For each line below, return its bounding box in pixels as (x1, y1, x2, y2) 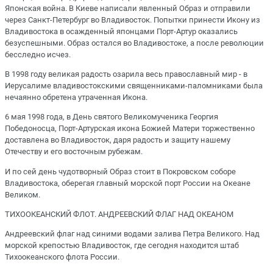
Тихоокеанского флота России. (5, 252, 119, 261)
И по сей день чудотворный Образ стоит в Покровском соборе (5, 166, 236, 176)
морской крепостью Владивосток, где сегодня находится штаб (5, 240, 239, 250)
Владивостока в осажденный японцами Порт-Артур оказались (5, 27, 238, 36)
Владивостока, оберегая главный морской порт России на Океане (5, 178, 250, 188)
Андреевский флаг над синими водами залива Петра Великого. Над (5, 229, 260, 238)
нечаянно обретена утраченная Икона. (5, 93, 147, 102)
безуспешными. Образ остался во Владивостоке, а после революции (5, 38, 264, 48)
